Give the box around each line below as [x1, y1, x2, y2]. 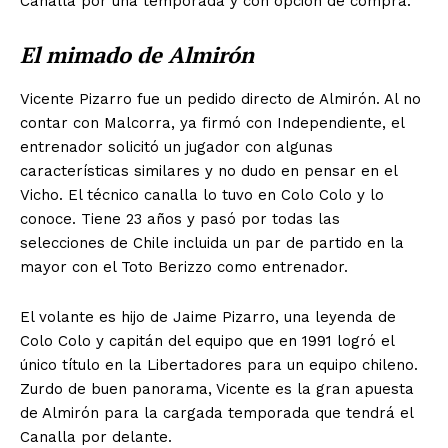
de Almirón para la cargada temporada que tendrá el [20, 403, 413, 422]
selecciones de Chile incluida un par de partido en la [20, 233, 404, 252]
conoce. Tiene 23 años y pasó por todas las [20, 209, 340, 228]
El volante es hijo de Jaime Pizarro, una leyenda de [20, 307, 396, 326]
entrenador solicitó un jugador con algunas [20, 137, 333, 156]
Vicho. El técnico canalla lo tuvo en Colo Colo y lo [20, 185, 384, 204]
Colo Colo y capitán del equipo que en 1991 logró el [20, 331, 394, 350]
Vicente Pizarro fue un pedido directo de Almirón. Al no [20, 89, 421, 108]
